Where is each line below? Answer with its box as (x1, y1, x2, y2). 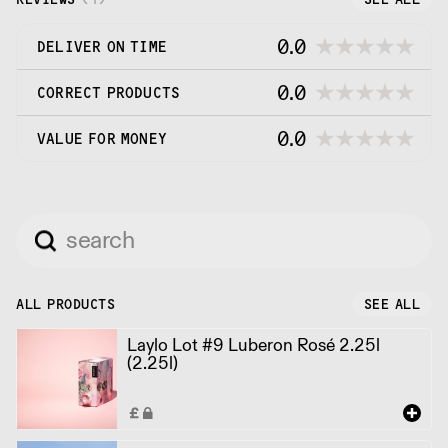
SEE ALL (363, 295, 420, 313)
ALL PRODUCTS (16, 295, 115, 313)
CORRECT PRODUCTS (37, 83, 181, 102)
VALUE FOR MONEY (37, 129, 167, 148)
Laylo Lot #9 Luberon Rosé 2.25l (127, 331, 380, 357)
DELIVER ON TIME (37, 37, 167, 56)
